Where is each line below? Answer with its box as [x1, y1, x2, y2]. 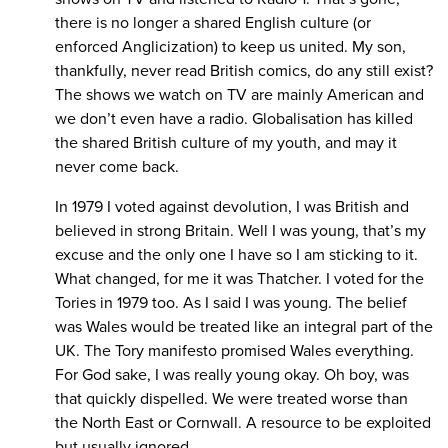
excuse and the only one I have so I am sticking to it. [55, 245, 418, 266]
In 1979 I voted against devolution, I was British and [55, 197, 409, 218]
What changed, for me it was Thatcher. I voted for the [55, 269, 424, 290]
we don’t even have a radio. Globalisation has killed [55, 109, 413, 130]
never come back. [55, 157, 179, 178]
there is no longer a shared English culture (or [55, 13, 371, 34]
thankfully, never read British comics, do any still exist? [55, 61, 433, 82]
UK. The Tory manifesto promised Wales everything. [55, 341, 414, 362]
